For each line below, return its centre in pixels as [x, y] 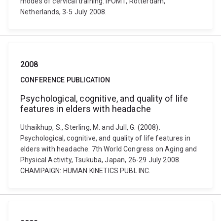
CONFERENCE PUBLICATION [65, 80]
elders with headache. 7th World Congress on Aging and [109, 149]
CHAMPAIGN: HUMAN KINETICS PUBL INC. [86, 171]
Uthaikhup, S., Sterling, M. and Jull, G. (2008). [90, 127]
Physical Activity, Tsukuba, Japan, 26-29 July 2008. [101, 160]
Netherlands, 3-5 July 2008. [64, 12]
